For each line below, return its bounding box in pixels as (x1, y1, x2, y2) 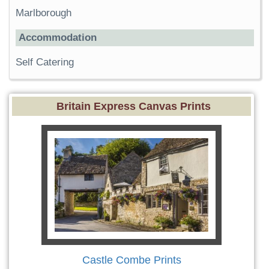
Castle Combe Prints (82, 254, 181, 266)
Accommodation (19, 32, 97, 43)
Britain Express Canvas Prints (56, 100, 211, 112)
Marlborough (16, 7, 71, 19)
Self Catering (16, 56, 74, 68)
